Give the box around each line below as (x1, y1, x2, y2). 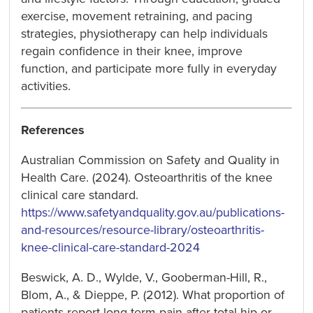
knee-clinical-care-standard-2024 (21, 239, 201, 255)
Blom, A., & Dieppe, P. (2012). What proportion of (21, 286, 285, 303)
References (21, 122, 85, 138)
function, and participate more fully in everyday (21, 60, 277, 76)
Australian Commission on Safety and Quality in (21, 152, 280, 168)
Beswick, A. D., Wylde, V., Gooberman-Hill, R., (21, 269, 268, 285)
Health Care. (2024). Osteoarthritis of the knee (21, 169, 273, 185)
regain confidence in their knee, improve (21, 43, 243, 59)
